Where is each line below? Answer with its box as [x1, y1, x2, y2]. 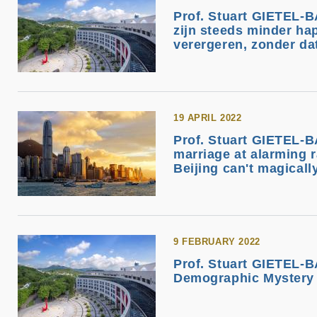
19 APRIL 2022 [173, 113, 242, 123]
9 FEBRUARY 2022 [173, 236, 260, 247]
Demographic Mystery [173, 271, 315, 285]
